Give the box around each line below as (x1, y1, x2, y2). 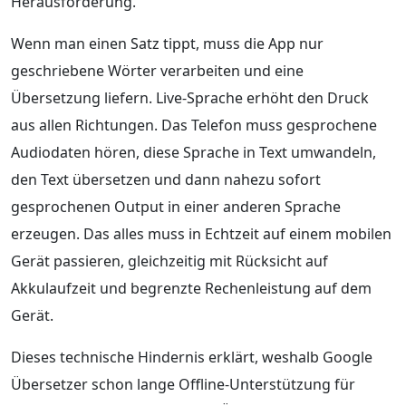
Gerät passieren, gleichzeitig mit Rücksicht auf (11, 250, 328, 271)
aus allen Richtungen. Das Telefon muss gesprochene (11, 114, 377, 135)
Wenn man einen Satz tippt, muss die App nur (11, 33, 324, 53)
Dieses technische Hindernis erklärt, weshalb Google (11, 346, 372, 367)
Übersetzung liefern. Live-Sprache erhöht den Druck (11, 87, 369, 108)
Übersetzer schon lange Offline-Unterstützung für (11, 373, 355, 394)
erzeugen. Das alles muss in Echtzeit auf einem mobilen (11, 223, 391, 244)
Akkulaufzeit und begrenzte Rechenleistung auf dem (11, 277, 372, 298)
